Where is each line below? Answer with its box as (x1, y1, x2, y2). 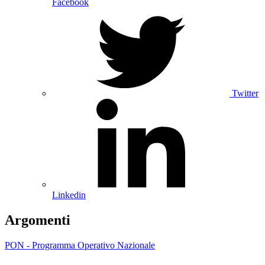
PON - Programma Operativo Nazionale (5, 240, 155, 250)
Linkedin (52, 190, 86, 201)
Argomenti (5, 212, 70, 228)
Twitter (232, 88, 258, 99)
